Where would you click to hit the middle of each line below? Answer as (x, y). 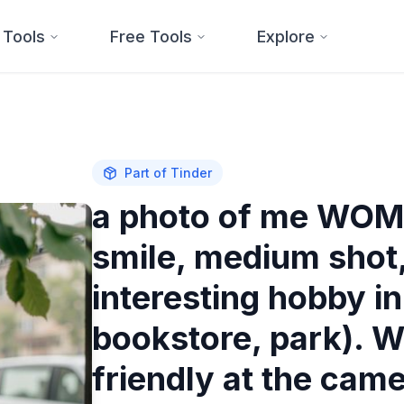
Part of (148, 173)
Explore (286, 36)
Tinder (192, 173)
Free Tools (151, 36)
